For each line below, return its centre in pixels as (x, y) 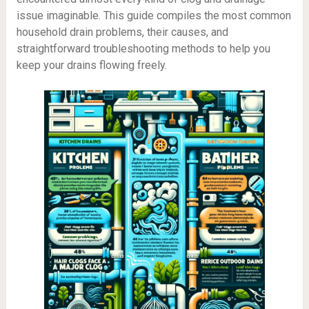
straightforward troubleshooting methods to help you (143, 48)
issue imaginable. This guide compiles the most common (153, 15)
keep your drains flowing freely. (91, 65)
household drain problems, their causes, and (122, 32)
